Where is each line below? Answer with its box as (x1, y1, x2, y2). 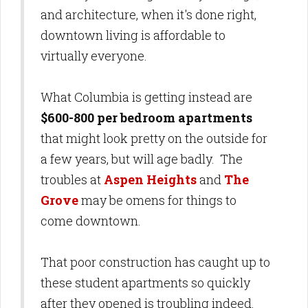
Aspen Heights (104, 171, 197, 188)
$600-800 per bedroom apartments (41, 109, 252, 126)
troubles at (41, 171, 104, 188)
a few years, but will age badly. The (41, 151, 243, 167)
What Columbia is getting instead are (41, 89, 252, 105)
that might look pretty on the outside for (41, 130, 267, 146)
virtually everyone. (41, 47, 147, 64)
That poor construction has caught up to (41, 254, 270, 270)
